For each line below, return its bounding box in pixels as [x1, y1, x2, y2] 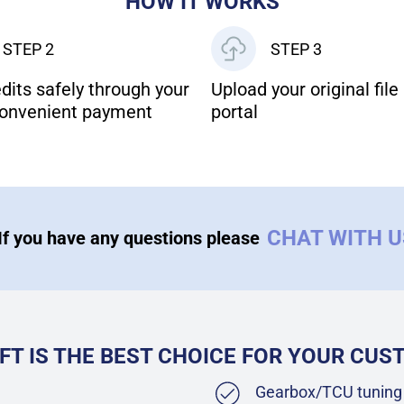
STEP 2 [2, 39, 54, 59]
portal [211, 101, 258, 123]
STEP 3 [271, 39, 322, 59]
